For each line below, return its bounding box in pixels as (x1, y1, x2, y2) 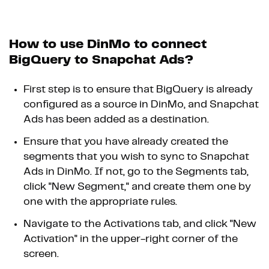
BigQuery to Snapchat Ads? (9, 53, 193, 67)
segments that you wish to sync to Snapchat (23, 151, 249, 163)
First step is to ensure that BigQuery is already (23, 84, 253, 95)
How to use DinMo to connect (9, 38, 207, 51)
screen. (23, 249, 59, 260)
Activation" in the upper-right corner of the (23, 234, 238, 245)
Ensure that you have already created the (23, 136, 228, 148)
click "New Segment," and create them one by (23, 181, 251, 193)
